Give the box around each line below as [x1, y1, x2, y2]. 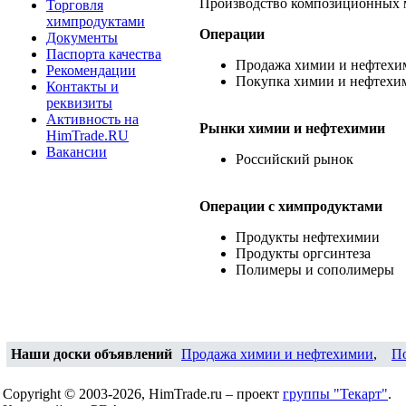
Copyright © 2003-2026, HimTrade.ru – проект [3, 386, 283, 401]
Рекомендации [46, 63, 136, 78]
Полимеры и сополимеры [236, 262, 394, 277]
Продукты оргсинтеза [236, 246, 371, 261]
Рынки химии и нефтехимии [199, 121, 385, 136]
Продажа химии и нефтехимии [181, 346, 373, 362]
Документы [46, 30, 118, 45]
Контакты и [46, 79, 119, 94]
